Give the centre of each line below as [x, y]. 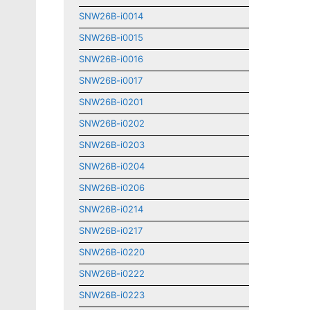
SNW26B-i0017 [111, 80]
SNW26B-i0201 [111, 102]
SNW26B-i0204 [112, 166]
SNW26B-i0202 [112, 123]
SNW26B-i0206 [112, 188]
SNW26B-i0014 [111, 16]
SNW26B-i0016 [111, 59]
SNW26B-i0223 [112, 295]
